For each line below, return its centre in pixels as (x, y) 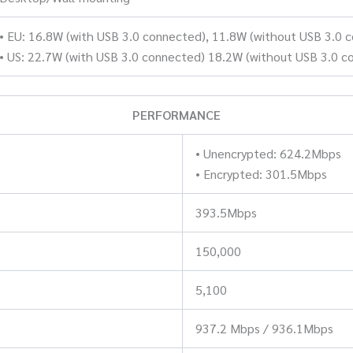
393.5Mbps (226, 212)
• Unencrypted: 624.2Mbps (268, 153)
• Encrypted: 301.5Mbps (261, 173)
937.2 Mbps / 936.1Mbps (264, 328)
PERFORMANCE (176, 114)
